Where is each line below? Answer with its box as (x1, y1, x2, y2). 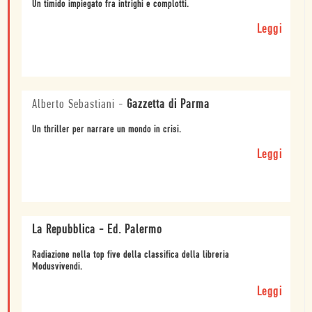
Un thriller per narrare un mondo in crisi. (32, 125, 182, 136)
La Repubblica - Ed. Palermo (32, 224, 162, 237)
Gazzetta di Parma (127, 98, 210, 112)
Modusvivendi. (32, 262, 83, 273)
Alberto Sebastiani (32, 98, 115, 112)
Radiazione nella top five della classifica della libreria (32, 250, 229, 261)
